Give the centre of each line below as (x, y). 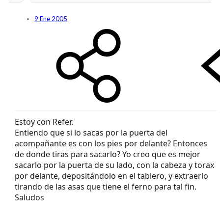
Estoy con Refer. (44, 122)
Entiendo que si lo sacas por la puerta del (91, 132)
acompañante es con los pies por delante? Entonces (111, 143)
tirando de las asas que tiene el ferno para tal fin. (106, 186)
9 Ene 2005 (51, 18)
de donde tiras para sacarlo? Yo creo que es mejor (108, 154)
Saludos (29, 197)
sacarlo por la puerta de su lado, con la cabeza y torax (114, 165)
